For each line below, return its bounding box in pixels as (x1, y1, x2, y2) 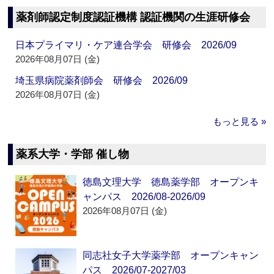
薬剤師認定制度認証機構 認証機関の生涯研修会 (16, 11, 251, 24)
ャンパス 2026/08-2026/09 (83, 191, 206, 202)
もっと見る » (212, 116, 266, 127)
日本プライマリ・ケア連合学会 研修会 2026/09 (15, 40, 237, 51)
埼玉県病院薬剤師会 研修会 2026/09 (15, 75, 188, 86)
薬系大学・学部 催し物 (16, 148, 130, 161)
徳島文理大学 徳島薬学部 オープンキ (83, 177, 259, 188)
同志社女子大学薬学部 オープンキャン (83, 250, 259, 261)
